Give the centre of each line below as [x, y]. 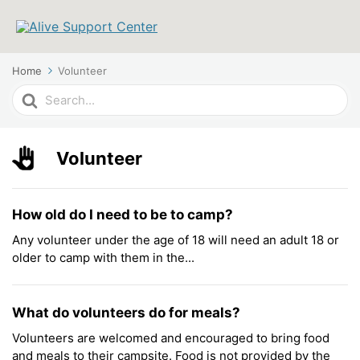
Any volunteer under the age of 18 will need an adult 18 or [176, 240]
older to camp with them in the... [103, 258]
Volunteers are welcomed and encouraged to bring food [171, 338]
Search [33, 92]
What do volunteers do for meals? [126, 313]
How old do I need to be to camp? [123, 215]
